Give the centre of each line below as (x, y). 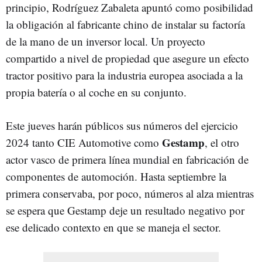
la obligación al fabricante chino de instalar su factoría (125, 25)
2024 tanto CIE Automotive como (84, 143)
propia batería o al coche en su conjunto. (96, 92)
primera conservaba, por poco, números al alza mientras (130, 194)
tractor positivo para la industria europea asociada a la (124, 75)
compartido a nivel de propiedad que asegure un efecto (127, 58)
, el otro (222, 143)
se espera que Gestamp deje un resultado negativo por (125, 211)
